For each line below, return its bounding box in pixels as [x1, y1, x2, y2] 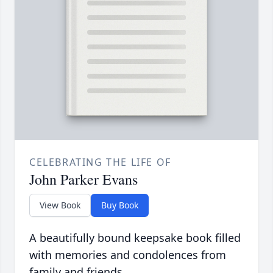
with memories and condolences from [29, 247, 226, 263]
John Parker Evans [29, 169, 138, 190]
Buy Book [101, 199, 138, 211]
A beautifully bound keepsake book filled [29, 230, 241, 246]
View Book [40, 199, 80, 211]
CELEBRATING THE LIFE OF [29, 155, 171, 169]
